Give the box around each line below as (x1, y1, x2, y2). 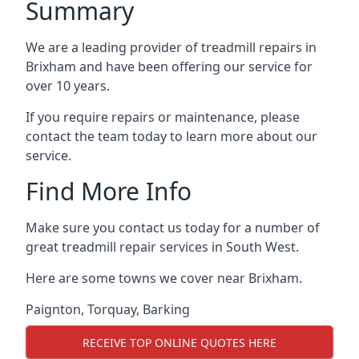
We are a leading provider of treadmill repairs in (26, 38, 317, 56)
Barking (143, 301, 190, 318)
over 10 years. (26, 77, 110, 95)
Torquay (87, 301, 136, 318)
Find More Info (26, 175, 192, 208)
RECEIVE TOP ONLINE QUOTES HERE (83, 334, 276, 350)
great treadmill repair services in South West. (26, 238, 299, 256)
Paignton (26, 301, 81, 318)
